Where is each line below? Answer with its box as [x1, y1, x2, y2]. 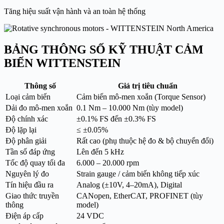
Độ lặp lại [5, 125, 36, 134]
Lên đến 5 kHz [76, 147, 124, 156]
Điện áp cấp [5, 211, 43, 220]
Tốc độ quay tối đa [5, 158, 65, 167]
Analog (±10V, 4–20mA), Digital [76, 180, 182, 189]
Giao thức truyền [5, 191, 59, 200]
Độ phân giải [5, 136, 46, 145]
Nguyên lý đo [5, 169, 49, 178]
